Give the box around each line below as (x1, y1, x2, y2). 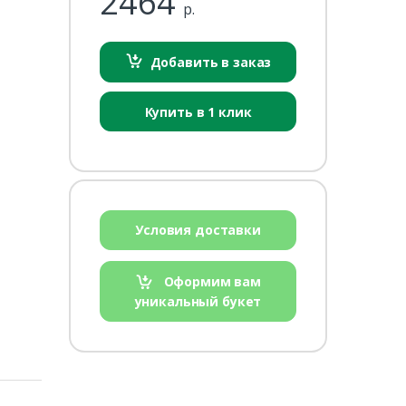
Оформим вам (159, 272, 262, 290)
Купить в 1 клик (144, 102, 252, 121)
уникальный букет (134, 293, 262, 311)
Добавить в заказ (150, 53, 272, 71)
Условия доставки (135, 221, 261, 239)
